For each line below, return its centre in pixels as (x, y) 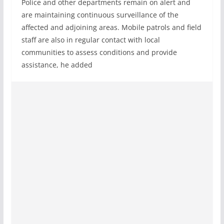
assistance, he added (57, 65)
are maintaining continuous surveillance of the (100, 15)
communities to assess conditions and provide (99, 52)
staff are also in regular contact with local (90, 40)
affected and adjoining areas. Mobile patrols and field (111, 27)
